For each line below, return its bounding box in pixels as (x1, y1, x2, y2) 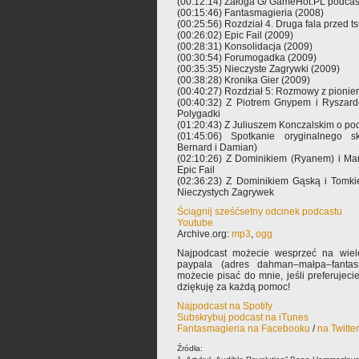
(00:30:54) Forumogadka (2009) (177, 52, 317, 63)
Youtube (177, 217, 213, 228)
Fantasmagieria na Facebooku (177, 323, 310, 334)
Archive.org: (177, 228, 232, 240)
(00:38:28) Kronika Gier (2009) (177, 75, 310, 86)
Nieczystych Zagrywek (177, 187, 274, 198)
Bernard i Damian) (177, 142, 257, 153)
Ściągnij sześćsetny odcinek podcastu (177, 206, 342, 217)
